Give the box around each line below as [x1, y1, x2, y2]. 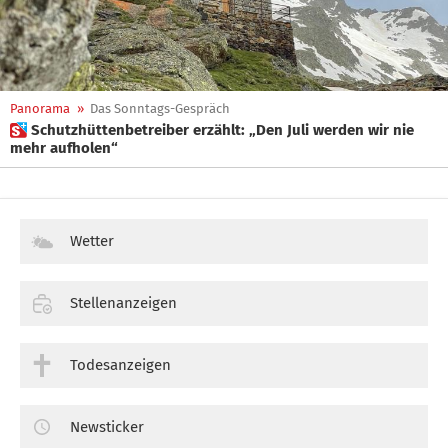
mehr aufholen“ [10, 139, 118, 157]
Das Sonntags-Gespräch [90, 101, 230, 116]
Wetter [70, 232, 114, 250]
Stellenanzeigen [70, 293, 177, 312]
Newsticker [70, 417, 144, 436]
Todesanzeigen [70, 355, 171, 374]
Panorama [10, 101, 70, 116]
